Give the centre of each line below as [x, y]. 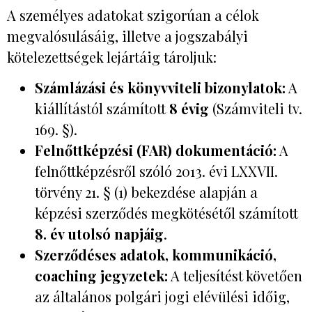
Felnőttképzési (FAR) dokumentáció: [156, 150]
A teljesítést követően [235, 276]
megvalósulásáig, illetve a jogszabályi [127, 36]
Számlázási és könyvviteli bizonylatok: [160, 88]
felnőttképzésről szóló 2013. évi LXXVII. [156, 171]
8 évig [189, 109]
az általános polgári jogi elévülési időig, [162, 297]
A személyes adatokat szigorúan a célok [133, 15]
